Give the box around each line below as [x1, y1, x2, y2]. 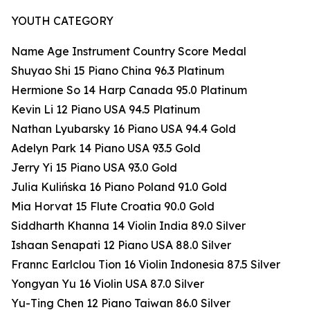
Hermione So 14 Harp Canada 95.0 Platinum [11, 83, 247, 98]
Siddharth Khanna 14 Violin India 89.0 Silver [11, 219, 246, 233]
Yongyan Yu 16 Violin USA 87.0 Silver [11, 277, 204, 291]
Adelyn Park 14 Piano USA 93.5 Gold [11, 141, 201, 156]
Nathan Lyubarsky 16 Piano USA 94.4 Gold [11, 122, 236, 136]
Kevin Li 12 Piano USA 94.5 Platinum [11, 102, 200, 117]
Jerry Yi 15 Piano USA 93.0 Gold [11, 161, 177, 175]
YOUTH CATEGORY [11, 14, 113, 28]
